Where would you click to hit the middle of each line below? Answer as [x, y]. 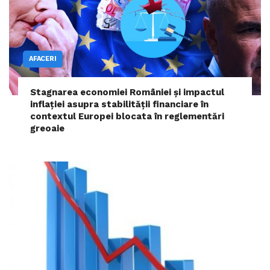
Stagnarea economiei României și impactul [127, 93]
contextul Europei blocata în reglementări [127, 117]
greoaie [47, 129]
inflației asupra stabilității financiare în [119, 105]
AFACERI [43, 59]
